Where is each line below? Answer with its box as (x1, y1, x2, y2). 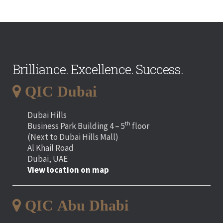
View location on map (27, 164, 109, 175)
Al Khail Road (27, 142, 74, 153)
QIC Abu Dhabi (25, 197, 128, 213)
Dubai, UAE (27, 153, 68, 164)
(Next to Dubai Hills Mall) (27, 131, 118, 142)
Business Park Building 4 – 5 (27, 120, 125, 131)
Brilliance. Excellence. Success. (12, 60, 183, 78)
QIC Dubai (25, 83, 97, 99)
